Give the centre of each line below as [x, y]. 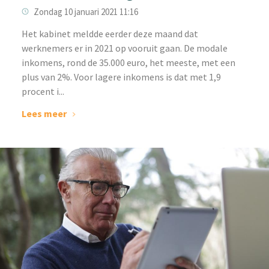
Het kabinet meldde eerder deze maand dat [110, 33]
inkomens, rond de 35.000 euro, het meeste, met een [128, 62]
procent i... [43, 91]
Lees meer [44, 113]
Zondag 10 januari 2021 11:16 [86, 11]
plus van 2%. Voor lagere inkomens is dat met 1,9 [121, 77]
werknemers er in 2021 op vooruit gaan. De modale [124, 48]
